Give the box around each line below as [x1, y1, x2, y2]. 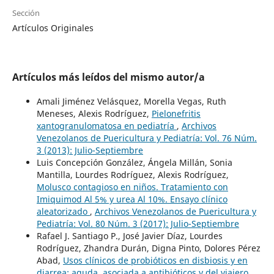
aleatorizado [36, 206, 90, 218]
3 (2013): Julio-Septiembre [36, 144, 143, 157]
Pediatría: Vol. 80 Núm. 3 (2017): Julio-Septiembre [36, 218, 239, 230]
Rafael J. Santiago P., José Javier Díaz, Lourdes [36, 230, 223, 242]
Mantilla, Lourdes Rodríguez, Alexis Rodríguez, [36, 169, 229, 181]
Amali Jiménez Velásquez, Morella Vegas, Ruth [36, 95, 226, 108]
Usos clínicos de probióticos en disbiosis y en [62, 254, 248, 267]
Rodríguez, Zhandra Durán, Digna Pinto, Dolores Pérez [36, 242, 261, 254]
